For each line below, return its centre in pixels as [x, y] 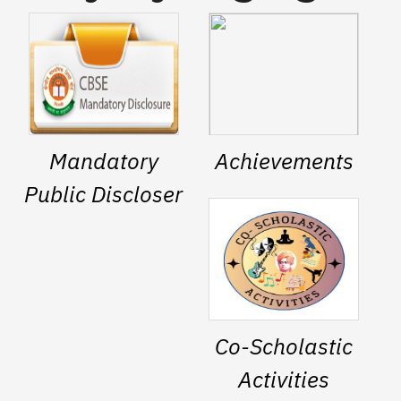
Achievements [284, 160]
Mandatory [103, 160]
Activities [284, 379]
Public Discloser [104, 193]
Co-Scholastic [284, 346]
